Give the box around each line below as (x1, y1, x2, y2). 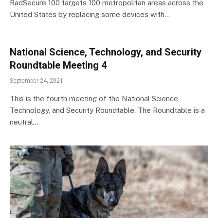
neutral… (10, 117, 38, 126)
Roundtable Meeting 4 (10, 59, 107, 71)
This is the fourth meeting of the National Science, (10, 94, 180, 103)
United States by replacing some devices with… (10, 10, 170, 18)
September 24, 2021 (10, 77, 63, 84)
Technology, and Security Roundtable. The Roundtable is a (10, 106, 205, 114)
